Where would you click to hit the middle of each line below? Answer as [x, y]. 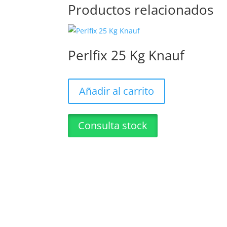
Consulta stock [113, 125]
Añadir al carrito [117, 91]
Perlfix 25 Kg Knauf [126, 55]
